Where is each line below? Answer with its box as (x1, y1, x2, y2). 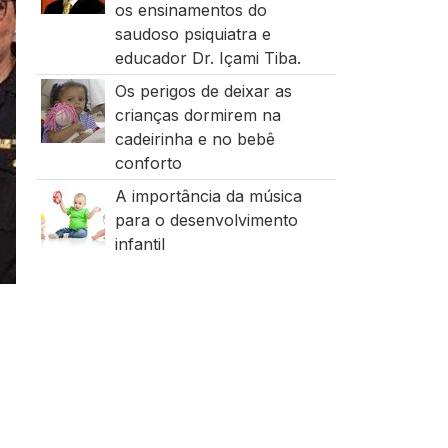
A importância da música (114, 186, 302, 206)
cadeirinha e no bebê (114, 129, 275, 149)
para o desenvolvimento (114, 210, 298, 230)
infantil (114, 234, 165, 254)
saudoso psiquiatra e (114, 24, 271, 44)
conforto (114, 153, 182, 173)
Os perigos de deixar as (114, 81, 292, 101)
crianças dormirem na (114, 105, 281, 125)
